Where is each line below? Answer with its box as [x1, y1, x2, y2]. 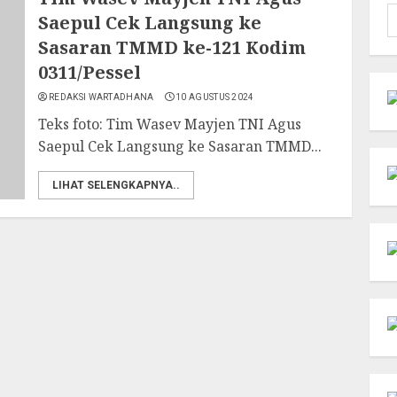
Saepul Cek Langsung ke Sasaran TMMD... [38, 136, 323, 156]
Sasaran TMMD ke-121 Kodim [38, 35, 307, 59]
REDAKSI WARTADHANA [49, 92, 154, 102]
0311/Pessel [38, 60, 142, 84]
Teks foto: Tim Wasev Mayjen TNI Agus [38, 114, 302, 134]
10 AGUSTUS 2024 [175, 92, 254, 102]
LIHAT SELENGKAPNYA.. [52, 179, 181, 191]
